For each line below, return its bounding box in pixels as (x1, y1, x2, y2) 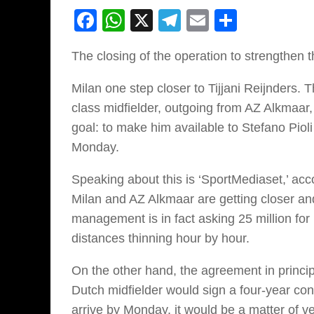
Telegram (181, 8, 274, 34)
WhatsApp (125, 8, 228, 34)
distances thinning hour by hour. (71, 231, 250, 246)
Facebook (97, 8, 196, 34)
